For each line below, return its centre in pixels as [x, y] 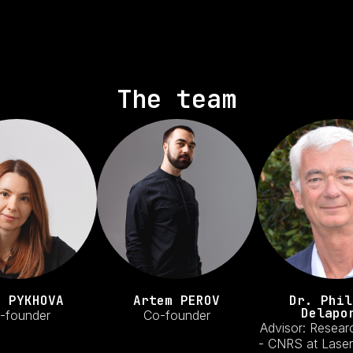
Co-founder [176, 315]
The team [176, 99]
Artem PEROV [176, 301]
